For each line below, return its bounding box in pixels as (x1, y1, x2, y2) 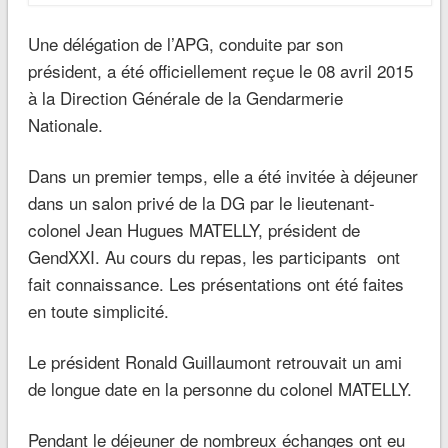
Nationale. (27, 111, 103, 137)
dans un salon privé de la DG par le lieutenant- (27, 189, 375, 215)
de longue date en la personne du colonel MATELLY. (27, 375, 412, 401)
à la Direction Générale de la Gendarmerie (27, 84, 343, 110)
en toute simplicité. (27, 297, 169, 323)
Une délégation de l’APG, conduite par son (27, 30, 343, 56)
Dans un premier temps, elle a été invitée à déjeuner (27, 162, 418, 188)
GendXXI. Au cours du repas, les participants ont (27, 243, 400, 269)
